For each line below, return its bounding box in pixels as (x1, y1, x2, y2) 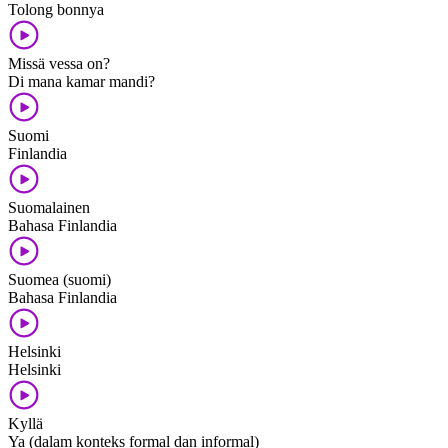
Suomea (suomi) (8, 270, 111, 288)
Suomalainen (8, 198, 90, 216)
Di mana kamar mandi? (8, 72, 155, 90)
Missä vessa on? (8, 54, 110, 72)
